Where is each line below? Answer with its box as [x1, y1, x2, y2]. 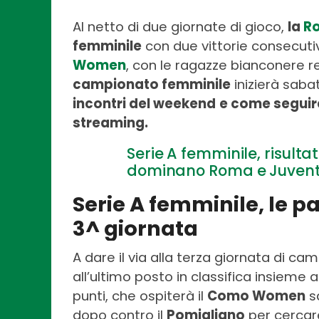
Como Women [207, 286, 305, 305]
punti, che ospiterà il [73, 286, 207, 305]
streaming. [73, 113, 148, 132]
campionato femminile [73, 75, 231, 93]
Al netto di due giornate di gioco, [73, 17, 288, 36]
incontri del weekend [73, 94, 216, 113]
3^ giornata [73, 214, 198, 243]
